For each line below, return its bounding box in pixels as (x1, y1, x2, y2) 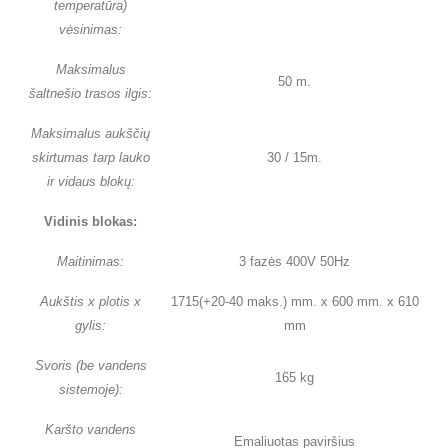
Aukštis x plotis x (40, 294, 141, 310)
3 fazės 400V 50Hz (239, 254, 350, 270)
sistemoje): (58, 382, 123, 398)
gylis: (75, 318, 106, 334)
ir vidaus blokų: (46, 174, 135, 190)
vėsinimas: (59, 22, 122, 38)
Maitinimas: (57, 254, 124, 270)
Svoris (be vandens (34, 358, 147, 374)
